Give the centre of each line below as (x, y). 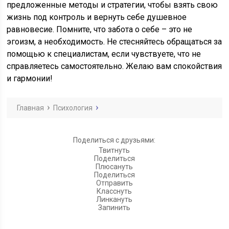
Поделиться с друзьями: (114, 140)
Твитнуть (114, 150)
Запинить (114, 208)
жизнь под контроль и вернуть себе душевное (97, 17)
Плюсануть (114, 167)
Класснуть (114, 191)
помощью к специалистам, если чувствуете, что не (104, 54)
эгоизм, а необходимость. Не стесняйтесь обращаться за (114, 42)
